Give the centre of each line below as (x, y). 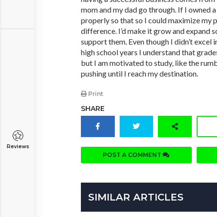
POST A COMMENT (133, 155)
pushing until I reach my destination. (139, 73)
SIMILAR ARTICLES (136, 197)
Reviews (18, 147)
